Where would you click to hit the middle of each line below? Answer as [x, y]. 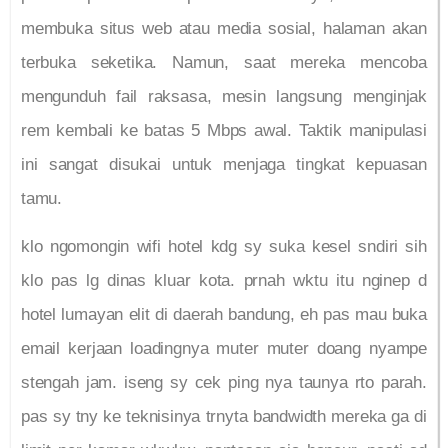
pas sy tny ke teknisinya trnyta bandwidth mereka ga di [224, 417]
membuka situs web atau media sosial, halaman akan [224, 28]
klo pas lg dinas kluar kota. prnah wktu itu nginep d [224, 281]
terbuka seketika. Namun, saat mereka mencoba [224, 62]
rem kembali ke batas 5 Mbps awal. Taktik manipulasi [224, 130]
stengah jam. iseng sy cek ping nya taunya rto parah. [224, 383]
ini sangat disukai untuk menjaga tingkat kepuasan [224, 164]
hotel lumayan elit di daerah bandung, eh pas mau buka [224, 315]
